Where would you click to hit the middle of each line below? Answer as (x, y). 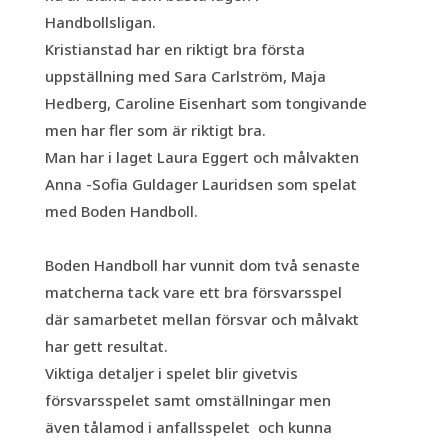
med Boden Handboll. (121, 210)
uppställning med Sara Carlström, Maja (185, 75)
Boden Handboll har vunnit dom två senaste (202, 264)
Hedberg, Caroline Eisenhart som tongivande (205, 102)
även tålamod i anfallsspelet (151, 426)
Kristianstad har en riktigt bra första (174, 48)
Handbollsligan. (100, 21)
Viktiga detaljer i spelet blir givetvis (171, 372)
